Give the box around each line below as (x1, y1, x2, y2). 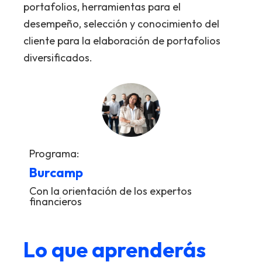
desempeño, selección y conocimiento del (23, 16, 219, 30)
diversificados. (23, 50, 92, 64)
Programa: (29, 146, 79, 160)
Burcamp (29, 164, 83, 181)
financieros (29, 194, 82, 208)
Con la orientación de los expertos (29, 184, 192, 198)
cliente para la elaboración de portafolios (23, 33, 220, 47)
